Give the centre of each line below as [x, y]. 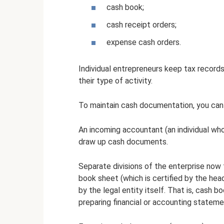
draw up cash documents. [123, 141]
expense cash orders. [144, 42]
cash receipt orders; [141, 24]
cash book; [125, 7]
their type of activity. [115, 80]
